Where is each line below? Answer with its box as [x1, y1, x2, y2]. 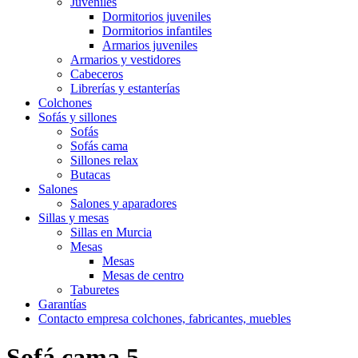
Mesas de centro [102, 268, 184, 282]
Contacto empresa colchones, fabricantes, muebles [38, 312, 291, 325]
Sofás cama [70, 139, 128, 153]
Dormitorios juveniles [102, 10, 211, 23]
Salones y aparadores [70, 197, 177, 210]
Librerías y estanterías [70, 82, 180, 95]
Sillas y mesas [38, 211, 109, 225]
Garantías [38, 297, 86, 311]
